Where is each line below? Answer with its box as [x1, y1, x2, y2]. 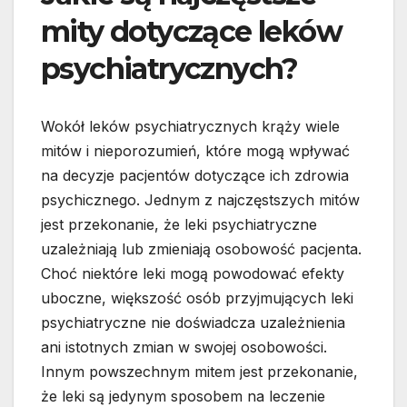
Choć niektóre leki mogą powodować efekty [41, 264, 344, 283]
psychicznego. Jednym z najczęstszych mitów [41, 191, 360, 210]
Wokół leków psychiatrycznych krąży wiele [41, 117, 340, 136]
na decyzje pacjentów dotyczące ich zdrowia [41, 166, 349, 185]
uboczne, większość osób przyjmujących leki [41, 289, 353, 308]
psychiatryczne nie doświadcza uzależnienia [41, 313, 345, 333]
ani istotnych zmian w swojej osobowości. [41, 338, 327, 357]
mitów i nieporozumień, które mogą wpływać [41, 142, 350, 161]
